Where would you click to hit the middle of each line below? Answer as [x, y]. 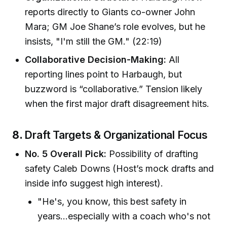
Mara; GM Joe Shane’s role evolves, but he [115, 27]
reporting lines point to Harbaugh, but [104, 74]
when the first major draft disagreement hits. [117, 103]
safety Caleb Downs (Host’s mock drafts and [120, 169]
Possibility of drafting [153, 154]
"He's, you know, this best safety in [112, 202]
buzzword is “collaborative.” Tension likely [114, 89]
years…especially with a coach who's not [124, 216]
